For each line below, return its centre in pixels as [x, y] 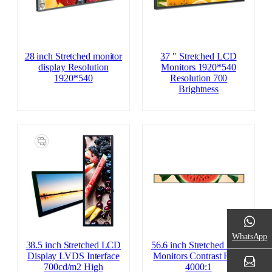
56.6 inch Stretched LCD [199, 245]
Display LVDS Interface [73, 256]
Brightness [199, 89]
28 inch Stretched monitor [73, 56]
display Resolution [73, 67]
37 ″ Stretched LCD [199, 56]
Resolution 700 [199, 78]
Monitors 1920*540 [199, 67]
